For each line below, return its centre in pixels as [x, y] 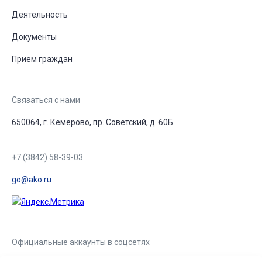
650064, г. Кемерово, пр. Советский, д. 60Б [92, 122]
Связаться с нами [46, 100]
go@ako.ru [32, 179]
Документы [34, 37]
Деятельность [40, 14]
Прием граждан [42, 59]
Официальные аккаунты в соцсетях [81, 242]
